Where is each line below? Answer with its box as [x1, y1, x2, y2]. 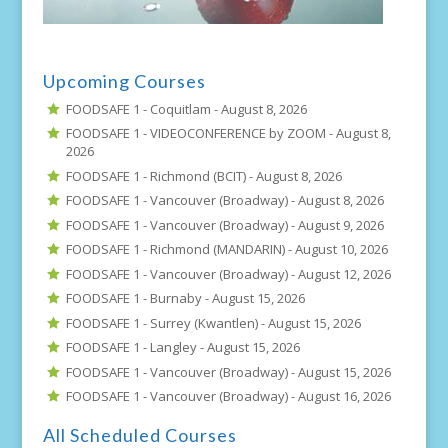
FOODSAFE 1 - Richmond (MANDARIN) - [66, 240, 296, 259]
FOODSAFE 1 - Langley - [66, 338, 208, 357]
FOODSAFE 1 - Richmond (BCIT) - [66, 166, 257, 185]
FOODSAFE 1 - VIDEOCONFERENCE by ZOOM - [66, 124, 337, 143]
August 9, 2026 [298, 215, 385, 234]
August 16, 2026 [298, 387, 392, 406]
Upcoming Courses [42, 69, 206, 92]
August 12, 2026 [298, 264, 392, 283]
